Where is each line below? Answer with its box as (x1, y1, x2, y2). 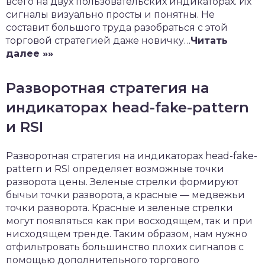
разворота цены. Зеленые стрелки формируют (6, 176, 238, 188)
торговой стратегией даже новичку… (6, 35, 190, 46)
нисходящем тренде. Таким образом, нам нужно (6, 228, 247, 240)
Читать (190, 35, 228, 46)
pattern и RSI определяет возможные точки (6, 163, 224, 174)
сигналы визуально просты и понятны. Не (6, 9, 215, 20)
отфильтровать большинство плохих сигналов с (6, 241, 244, 253)
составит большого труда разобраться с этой (6, 22, 228, 33)
